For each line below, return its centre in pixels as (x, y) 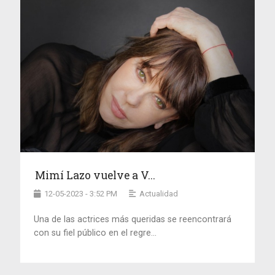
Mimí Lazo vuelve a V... (95, 175)
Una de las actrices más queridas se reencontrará (133, 219)
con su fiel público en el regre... (95, 232)
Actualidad (159, 193)
